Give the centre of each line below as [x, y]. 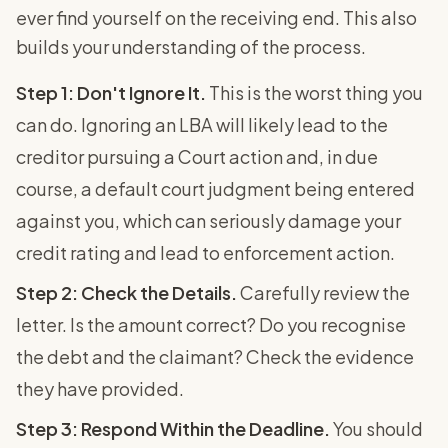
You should [376, 428]
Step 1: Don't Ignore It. [111, 92]
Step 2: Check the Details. [126, 292]
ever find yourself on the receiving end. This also [216, 17]
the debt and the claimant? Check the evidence [215, 356]
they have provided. [100, 388]
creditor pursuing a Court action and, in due [197, 156]
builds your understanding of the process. [191, 46]
